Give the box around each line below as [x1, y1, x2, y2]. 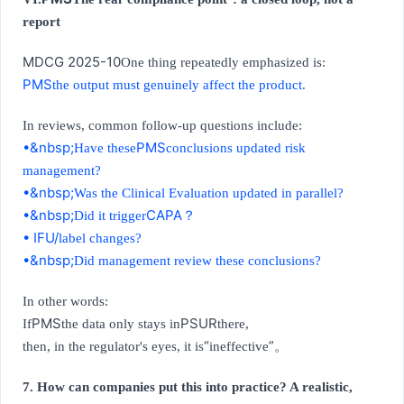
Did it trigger [74, 208, 146, 224]
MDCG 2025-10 [23, 53, 121, 71]
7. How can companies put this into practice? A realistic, [23, 380, 353, 395]
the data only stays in [61, 317, 180, 332]
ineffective [209, 339, 269, 354]
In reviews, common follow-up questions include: [23, 118, 302, 133]
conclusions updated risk [166, 141, 306, 156]
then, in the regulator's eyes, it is [23, 339, 204, 354]
